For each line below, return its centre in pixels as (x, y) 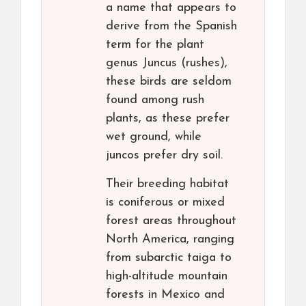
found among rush (155, 100)
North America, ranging (170, 239)
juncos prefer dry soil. (164, 155)
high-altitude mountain (167, 276)
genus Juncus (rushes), (167, 63)
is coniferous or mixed (165, 203)
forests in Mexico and (165, 295)
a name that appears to (171, 8)
